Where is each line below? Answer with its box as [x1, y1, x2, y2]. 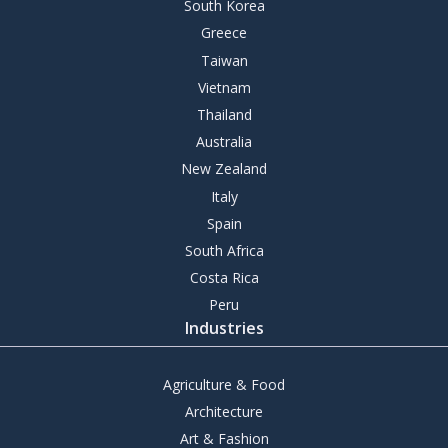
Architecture [185, 401, 263, 421]
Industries [184, 316, 264, 339]
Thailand [196, 105, 252, 125]
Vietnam [197, 77, 251, 97]
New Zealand [181, 159, 267, 179]
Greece [201, 23, 247, 43]
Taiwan [200, 50, 248, 70]
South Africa [184, 240, 264, 260]
